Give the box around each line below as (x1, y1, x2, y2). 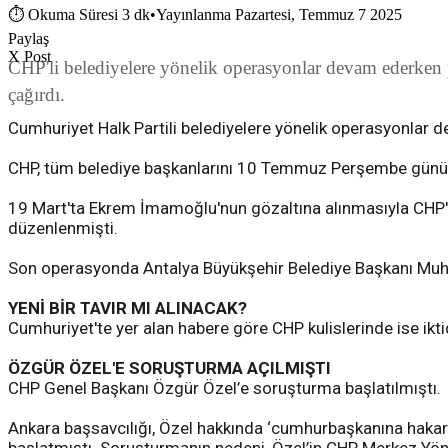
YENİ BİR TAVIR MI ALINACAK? (8, 298, 247, 319)
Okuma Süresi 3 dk (28, 6, 150, 24)
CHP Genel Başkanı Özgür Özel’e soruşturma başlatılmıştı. (8, 378, 441, 399)
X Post (8, 48, 51, 66)
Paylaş (8, 30, 49, 48)
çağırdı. (8, 84, 65, 106)
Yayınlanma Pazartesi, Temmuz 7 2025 (156, 6, 402, 24)
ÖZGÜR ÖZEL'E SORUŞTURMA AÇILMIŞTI (8, 358, 331, 379)
